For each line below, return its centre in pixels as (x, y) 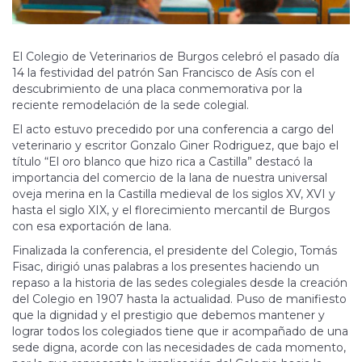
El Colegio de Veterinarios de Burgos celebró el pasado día (176, 57)
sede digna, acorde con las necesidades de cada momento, (179, 348)
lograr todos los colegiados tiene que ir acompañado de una (180, 332)
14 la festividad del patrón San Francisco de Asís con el (163, 73)
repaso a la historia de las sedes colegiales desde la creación (180, 283)
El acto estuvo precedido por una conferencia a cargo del (173, 130)
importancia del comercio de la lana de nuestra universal (170, 178)
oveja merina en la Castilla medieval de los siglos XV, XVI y (174, 194)
